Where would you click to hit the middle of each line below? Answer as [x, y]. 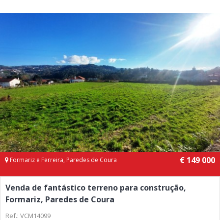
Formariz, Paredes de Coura [60, 199]
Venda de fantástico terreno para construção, [96, 187]
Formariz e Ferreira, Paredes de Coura [63, 160]
